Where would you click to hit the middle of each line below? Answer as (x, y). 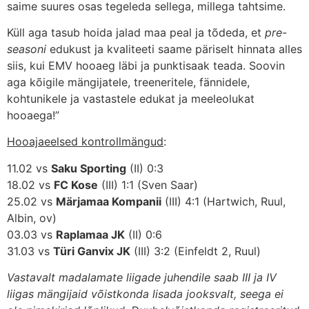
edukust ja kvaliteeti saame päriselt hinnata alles (174, 49)
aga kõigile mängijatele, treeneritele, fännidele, (128, 82)
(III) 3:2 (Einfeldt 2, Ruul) (196, 251)
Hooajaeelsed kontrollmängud (85, 142)
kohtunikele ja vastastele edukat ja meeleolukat (131, 98)
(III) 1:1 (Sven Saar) (148, 185)
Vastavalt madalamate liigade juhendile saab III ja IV (142, 278)
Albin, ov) (32, 218)
